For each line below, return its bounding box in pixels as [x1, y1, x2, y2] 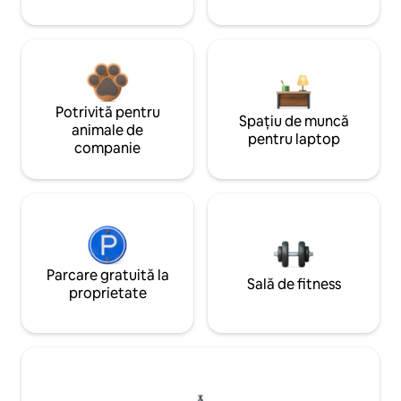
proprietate [68, 284, 147, 303]
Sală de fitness [246, 275, 341, 294]
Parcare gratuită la [46, 266, 169, 286]
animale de [72, 121, 143, 141]
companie [74, 139, 141, 158]
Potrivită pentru [55, 103, 160, 123]
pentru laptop [247, 130, 340, 149]
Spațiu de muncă [238, 112, 349, 132]
